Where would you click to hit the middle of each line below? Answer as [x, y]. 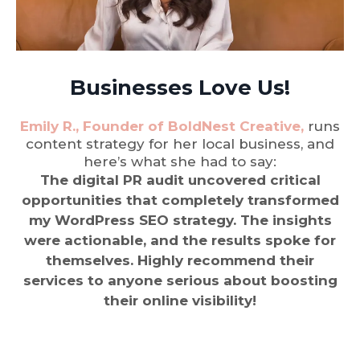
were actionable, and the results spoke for [180, 240]
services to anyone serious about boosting [180, 280]
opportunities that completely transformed [180, 200]
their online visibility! [180, 300]
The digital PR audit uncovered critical [180, 180]
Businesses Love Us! [180, 87]
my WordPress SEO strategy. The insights [180, 220]
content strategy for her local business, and [180, 143]
